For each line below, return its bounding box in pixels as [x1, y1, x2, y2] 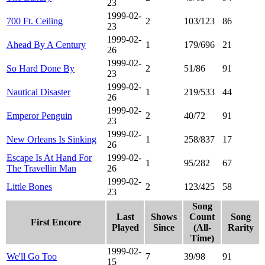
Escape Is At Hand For [7, 152, 92, 163]
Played [111, 222, 139, 232]
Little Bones [7, 181, 52, 192]
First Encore [30, 216, 81, 227]
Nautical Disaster [7, 86, 70, 97]
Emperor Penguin [7, 110, 72, 121]
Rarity [227, 222, 254, 232]
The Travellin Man [7, 163, 76, 173]
